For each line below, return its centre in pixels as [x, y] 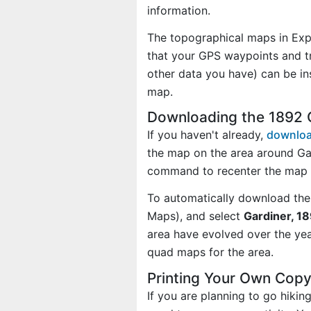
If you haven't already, [207, 135]
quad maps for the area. [210, 252]
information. [179, 10]
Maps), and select [195, 216]
